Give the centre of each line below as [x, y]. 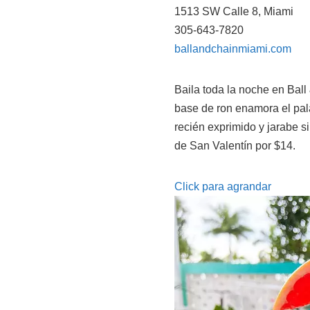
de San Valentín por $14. [235, 146]
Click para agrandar [223, 187]
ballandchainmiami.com [233, 49]
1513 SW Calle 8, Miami [234, 12]
